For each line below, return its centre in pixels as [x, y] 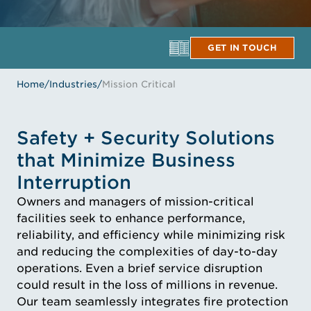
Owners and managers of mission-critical [135, 202]
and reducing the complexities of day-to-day [147, 252]
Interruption [74, 182]
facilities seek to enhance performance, [131, 218]
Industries [73, 84]
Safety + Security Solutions [146, 138]
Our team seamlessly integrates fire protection [152, 302]
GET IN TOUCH [242, 48]
